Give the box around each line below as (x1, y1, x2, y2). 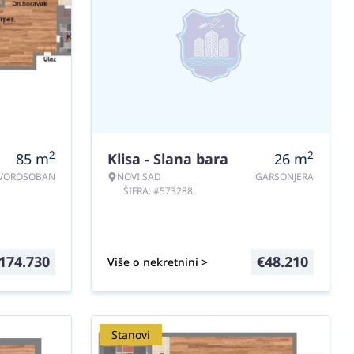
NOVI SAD (117, 170, 161, 183)
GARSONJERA (255, 170, 314, 183)
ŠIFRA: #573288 (123, 184, 193, 198)
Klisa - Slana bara (107, 149, 228, 168)
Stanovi (111, 327, 150, 342)
